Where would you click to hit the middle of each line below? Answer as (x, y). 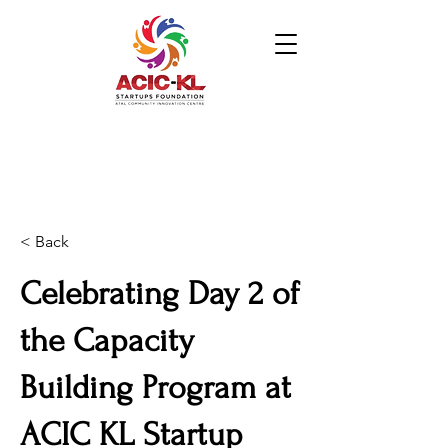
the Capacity (107, 340)
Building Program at (155, 387)
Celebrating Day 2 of (160, 293)
